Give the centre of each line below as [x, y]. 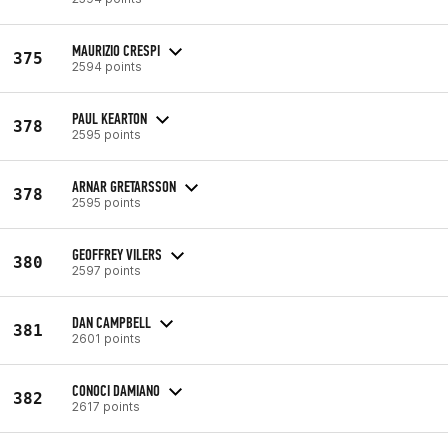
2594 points [107, 66]
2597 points [106, 270]
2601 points [106, 338]
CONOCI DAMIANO [116, 390]
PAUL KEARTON [109, 118]
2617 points [106, 406]
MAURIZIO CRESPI [116, 50]
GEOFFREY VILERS [117, 254]
